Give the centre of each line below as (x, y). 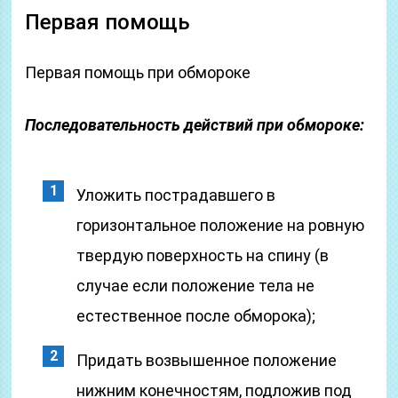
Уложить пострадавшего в (176, 195)
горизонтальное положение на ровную (221, 225)
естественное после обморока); (196, 316)
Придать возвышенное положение (207, 360)
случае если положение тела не (196, 286)
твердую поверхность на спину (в (203, 255)
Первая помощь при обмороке (138, 72)
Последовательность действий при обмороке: (195, 125)
